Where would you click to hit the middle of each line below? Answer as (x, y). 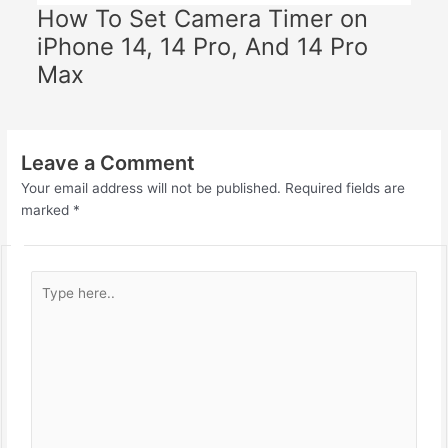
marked (47, 210)
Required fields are (345, 188)
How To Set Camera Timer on (202, 18)
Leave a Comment (108, 163)
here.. (48, 303)
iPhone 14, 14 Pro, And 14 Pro (202, 46)
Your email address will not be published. (151, 188)
